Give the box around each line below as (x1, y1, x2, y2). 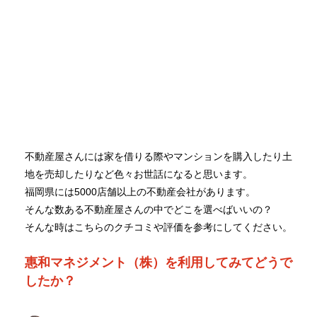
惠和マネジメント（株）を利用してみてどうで (25, 255, 292, 270)
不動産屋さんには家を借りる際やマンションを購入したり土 (25, 150, 292, 162)
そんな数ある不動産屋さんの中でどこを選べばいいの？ (25, 203, 272, 215)
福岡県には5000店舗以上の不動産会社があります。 (25, 185, 255, 197)
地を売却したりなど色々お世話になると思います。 (25, 168, 253, 180)
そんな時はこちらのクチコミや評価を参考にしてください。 (25, 221, 292, 233)
